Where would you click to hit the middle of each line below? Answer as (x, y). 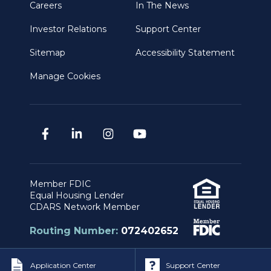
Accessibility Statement (185, 53)
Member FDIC (60, 184)
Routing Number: (75, 231)
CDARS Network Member (85, 207)
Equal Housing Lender (77, 196)
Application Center (63, 265)
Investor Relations (68, 29)
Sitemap (47, 53)
